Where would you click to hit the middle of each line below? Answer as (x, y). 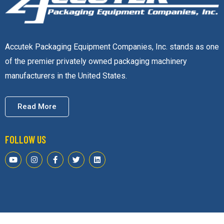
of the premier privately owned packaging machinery (96, 61)
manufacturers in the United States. (67, 76)
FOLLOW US (25, 140)
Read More (37, 107)
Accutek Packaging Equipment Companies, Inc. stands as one (112, 47)
